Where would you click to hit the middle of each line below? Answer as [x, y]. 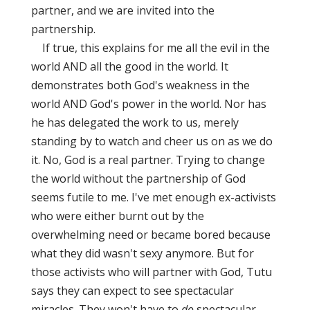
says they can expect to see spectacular [132, 291]
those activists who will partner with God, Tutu [151, 272]
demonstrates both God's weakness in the [140, 85]
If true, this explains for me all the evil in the [150, 48]
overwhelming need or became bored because [151, 235]
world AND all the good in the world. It [129, 66]
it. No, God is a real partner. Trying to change [148, 160]
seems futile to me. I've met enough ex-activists [153, 197]
